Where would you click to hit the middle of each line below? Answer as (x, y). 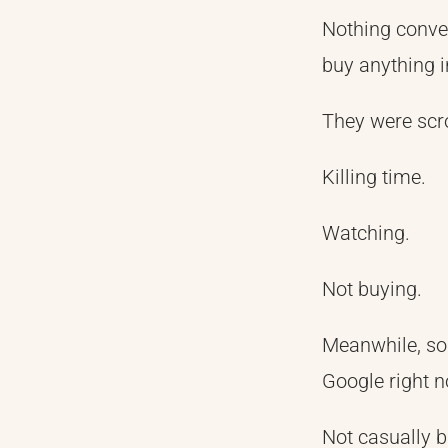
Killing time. (374, 177)
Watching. (366, 233)
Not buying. (372, 289)
